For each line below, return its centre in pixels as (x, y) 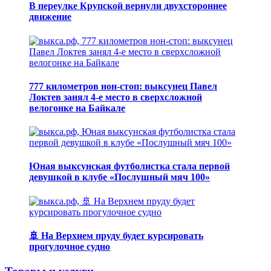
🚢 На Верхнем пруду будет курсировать (116, 235)
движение (50, 17)
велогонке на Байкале (77, 108)
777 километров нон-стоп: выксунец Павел (123, 86)
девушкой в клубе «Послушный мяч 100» (119, 177)
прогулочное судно (70, 246)
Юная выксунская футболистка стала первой (129, 166)
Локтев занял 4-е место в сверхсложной (116, 97)
